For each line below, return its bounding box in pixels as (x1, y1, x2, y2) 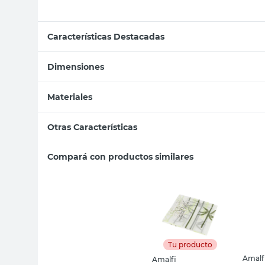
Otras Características (47, 121, 137, 132)
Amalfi (152, 254, 176, 264)
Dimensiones (47, 61, 104, 72)
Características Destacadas (47, 31, 164, 42)
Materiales (47, 91, 92, 102)
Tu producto (168, 240, 212, 249)
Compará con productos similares (47, 151, 193, 162)
